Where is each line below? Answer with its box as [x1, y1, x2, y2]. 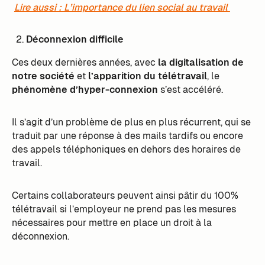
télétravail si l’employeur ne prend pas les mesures [11, 203, 236, 215]
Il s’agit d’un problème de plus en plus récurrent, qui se [11, 116, 251, 129]
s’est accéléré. [157, 83, 225, 96]
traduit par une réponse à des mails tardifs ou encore [11, 130, 243, 143]
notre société [11, 70, 75, 83]
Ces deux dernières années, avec [11, 56, 158, 69]
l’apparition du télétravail [88, 70, 207, 83]
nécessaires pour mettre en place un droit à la [11, 216, 212, 229]
